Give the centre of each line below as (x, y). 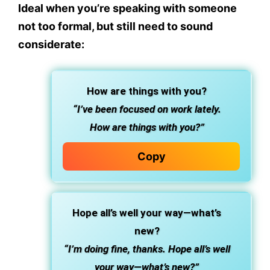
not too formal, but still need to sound (115, 27)
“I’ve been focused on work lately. (147, 109)
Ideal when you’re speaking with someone (127, 8)
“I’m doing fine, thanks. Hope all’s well (147, 249)
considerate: (51, 45)
